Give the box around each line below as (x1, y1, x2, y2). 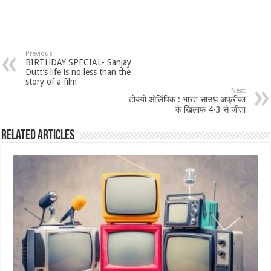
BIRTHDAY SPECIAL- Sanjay (25, 57, 132, 68)
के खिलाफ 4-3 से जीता (175, 105, 246, 115)
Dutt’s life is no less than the (25, 67, 131, 77)
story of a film (25, 77, 77, 87)
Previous (25, 50, 53, 58)
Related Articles (1, 129, 75, 143)
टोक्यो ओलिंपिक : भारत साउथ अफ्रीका (128, 94, 246, 105)
